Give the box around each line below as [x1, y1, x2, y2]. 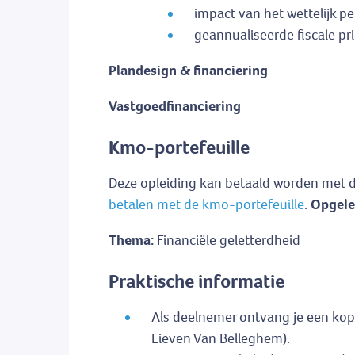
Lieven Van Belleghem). [151, 329, 290, 349]
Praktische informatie [109, 269, 284, 295]
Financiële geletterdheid [157, 231, 300, 250]
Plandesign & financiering [109, 61, 268, 81]
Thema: [109, 231, 157, 250]
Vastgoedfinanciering [109, 97, 241, 116]
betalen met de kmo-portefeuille [109, 195, 304, 215]
